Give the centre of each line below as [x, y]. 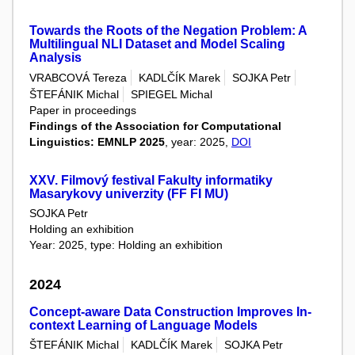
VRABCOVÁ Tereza [78, 77]
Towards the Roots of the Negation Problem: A [168, 31]
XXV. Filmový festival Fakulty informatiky [151, 181]
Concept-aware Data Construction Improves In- [170, 311]
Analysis [55, 58]
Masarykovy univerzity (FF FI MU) [129, 194]
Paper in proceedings [83, 111]
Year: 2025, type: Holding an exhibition [126, 245]
